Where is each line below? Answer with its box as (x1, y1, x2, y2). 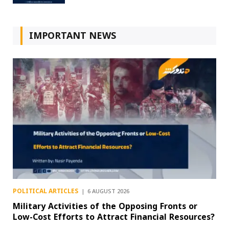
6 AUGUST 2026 (87, 186, 129, 198)
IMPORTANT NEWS (29, 27, 116, 44)
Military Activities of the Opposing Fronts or (13, 198, 197, 215)
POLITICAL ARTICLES (13, 185, 78, 198)
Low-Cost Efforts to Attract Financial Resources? (13, 209, 215, 225)
